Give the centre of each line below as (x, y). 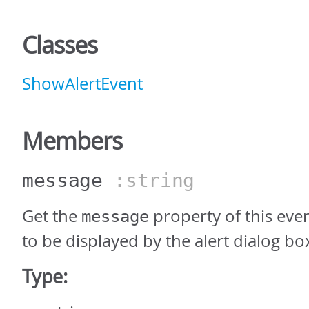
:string (149, 181)
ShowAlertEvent (82, 84)
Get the (52, 216)
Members (72, 141)
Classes (60, 45)
